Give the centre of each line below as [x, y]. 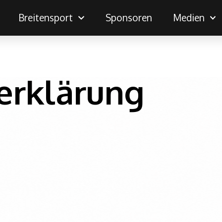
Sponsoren [129, 18]
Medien [189, 18]
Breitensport [46, 18]
